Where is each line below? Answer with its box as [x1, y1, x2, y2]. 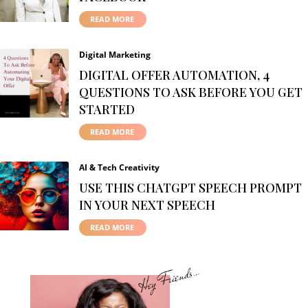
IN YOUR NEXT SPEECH [79, 196, 215, 213]
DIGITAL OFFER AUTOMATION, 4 [79, 66, 269, 83]
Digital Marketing [79, 48, 151, 60]
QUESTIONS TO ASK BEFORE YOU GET [79, 83, 302, 100]
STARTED [79, 100, 135, 118]
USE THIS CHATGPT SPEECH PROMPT [79, 179, 302, 196]
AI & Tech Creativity [79, 161, 159, 173]
